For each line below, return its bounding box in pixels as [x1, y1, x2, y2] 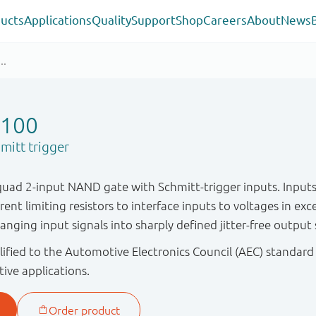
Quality [91, 13, 131, 27]
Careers [202, 13, 247, 27]
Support [130, 13, 176, 27]
